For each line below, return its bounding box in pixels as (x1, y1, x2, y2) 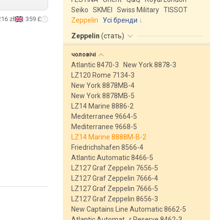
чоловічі (71, 51, 97, 58)
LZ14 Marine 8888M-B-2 (71, 133, 146, 141)
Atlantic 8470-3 (71, 61, 119, 69)
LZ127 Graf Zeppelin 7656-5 (71, 164, 158, 172)
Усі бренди (103, 16, 137, 24)
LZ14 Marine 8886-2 (71, 102, 134, 110)
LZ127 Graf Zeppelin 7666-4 (71, 174, 158, 182)
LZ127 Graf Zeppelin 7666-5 (71, 185, 158, 192)
